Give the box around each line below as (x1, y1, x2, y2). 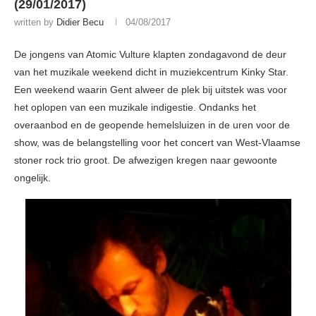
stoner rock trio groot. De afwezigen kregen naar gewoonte (14, 154, 277, 166)
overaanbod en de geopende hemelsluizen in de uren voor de (14, 119, 290, 131)
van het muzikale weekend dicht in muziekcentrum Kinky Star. (14, 66, 288, 78)
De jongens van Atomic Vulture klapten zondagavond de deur (14, 49, 286, 61)
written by (14, 17, 56, 28)
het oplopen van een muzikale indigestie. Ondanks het (14, 102, 256, 114)
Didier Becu (56, 17, 104, 28)
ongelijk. (14, 172, 51, 184)
